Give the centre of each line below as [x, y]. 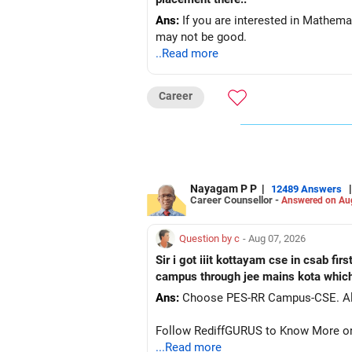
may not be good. [201, 37]
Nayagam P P [224, 188]
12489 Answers [306, 189]
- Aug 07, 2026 [274, 238]
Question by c [209, 238]
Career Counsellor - [236, 200]
